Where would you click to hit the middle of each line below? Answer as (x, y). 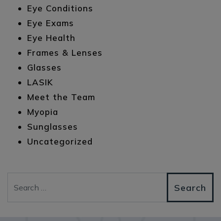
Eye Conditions (60, 8)
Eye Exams (51, 23)
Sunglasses (53, 127)
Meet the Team (61, 97)
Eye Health (51, 38)
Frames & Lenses (65, 53)
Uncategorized (60, 141)
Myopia (43, 112)
